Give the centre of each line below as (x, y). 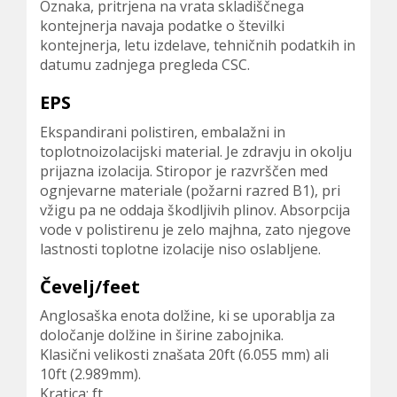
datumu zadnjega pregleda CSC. (145, 65)
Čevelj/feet (90, 286)
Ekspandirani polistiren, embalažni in (163, 132)
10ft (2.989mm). (90, 374)
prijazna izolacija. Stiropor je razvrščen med (184, 171)
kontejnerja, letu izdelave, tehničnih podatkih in (198, 45)
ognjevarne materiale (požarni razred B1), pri (190, 190)
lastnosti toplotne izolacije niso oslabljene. (180, 249)
